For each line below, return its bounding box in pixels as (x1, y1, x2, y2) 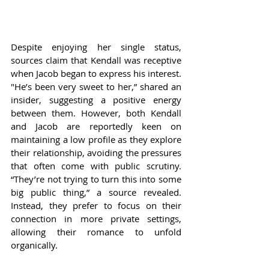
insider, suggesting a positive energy (11, 94, 181, 106)
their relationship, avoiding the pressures (11, 147, 181, 159)
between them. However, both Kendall (11, 107, 181, 119)
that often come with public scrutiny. (11, 160, 181, 172)
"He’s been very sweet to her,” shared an (11, 80, 181, 93)
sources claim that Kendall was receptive (11, 54, 181, 67)
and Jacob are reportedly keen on (11, 120, 181, 133)
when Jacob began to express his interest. (11, 67, 181, 80)
